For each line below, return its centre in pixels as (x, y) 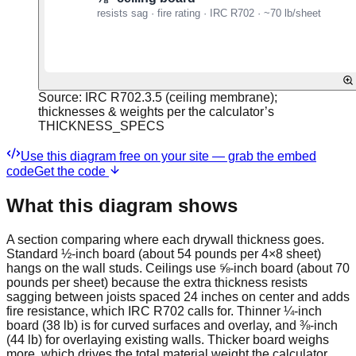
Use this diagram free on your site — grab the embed (168, 156)
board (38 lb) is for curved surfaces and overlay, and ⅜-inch (172, 325)
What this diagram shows (122, 205)
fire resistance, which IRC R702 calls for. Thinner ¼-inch (164, 311)
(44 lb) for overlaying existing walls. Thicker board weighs (168, 339)
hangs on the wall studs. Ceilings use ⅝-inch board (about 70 (178, 268)
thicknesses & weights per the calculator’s (156, 111)
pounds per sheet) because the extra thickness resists (157, 282)
